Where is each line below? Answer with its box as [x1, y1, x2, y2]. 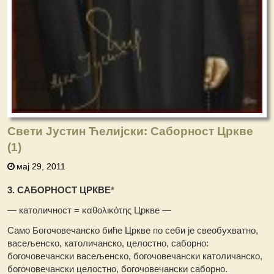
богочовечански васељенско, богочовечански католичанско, [7, 251, 263, 262]
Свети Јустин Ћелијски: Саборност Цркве [7, 125, 254, 138]
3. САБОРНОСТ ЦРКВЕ [7, 185, 111, 196]
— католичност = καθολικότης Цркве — [7, 205, 172, 216]
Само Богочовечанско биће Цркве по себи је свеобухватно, [7, 225, 259, 236]
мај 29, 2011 [17, 161, 66, 172]
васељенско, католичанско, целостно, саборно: [7, 238, 209, 249]
